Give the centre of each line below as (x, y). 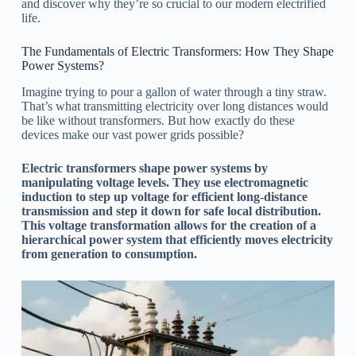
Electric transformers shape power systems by (144, 168)
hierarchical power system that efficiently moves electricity (177, 239)
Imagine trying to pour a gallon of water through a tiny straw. (174, 91)
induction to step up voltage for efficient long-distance (164, 196)
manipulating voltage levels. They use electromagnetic (164, 182)
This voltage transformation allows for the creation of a (168, 225)
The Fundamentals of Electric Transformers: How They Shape (177, 51)
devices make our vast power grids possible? (132, 134)
